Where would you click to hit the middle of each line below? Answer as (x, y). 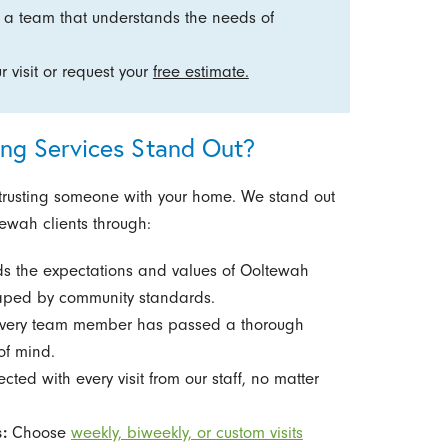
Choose (38, 433)
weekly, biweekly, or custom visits (186, 433)
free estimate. (200, 71)
